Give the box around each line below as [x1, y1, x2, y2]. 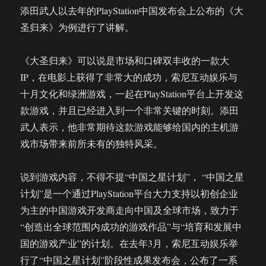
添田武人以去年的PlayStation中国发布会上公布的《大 [20, 4, 244, 17]
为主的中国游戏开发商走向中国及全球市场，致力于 [20, 204, 239, 216]
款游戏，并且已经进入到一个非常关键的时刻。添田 [20, 104, 239, 116]
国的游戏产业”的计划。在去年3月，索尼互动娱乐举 [20, 237, 239, 249]
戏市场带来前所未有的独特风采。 [20, 137, 163, 150]
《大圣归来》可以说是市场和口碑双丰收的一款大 [20, 54, 230, 66]
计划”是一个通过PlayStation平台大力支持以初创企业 [20, 187, 239, 199]
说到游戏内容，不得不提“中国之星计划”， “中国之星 [20, 170, 245, 183]
